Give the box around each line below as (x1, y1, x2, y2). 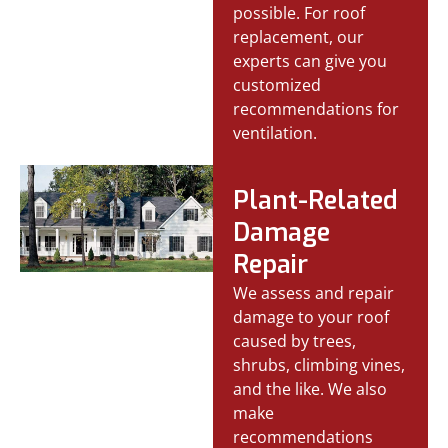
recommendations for (233, 97, 400, 120)
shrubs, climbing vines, (233, 353, 406, 376)
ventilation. (233, 121, 318, 144)
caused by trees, (233, 329, 357, 352)
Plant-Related (233, 183, 399, 217)
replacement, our (233, 25, 365, 48)
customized (233, 73, 322, 96)
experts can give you (233, 49, 388, 72)
